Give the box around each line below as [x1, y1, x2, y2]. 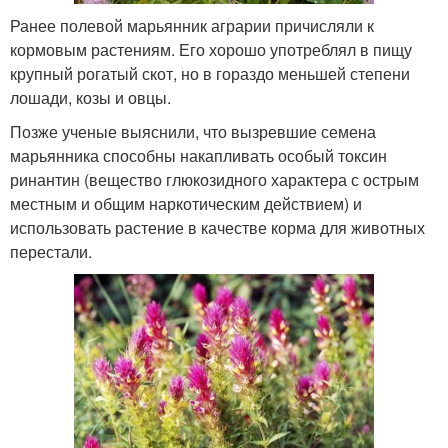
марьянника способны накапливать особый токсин [10, 144, 387, 168]
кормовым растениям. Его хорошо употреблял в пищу [10, 38, 412, 62]
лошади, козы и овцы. [10, 86, 171, 110]
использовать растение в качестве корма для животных [10, 216, 425, 240]
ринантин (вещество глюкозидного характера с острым [10, 168, 419, 192]
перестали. [10, 240, 92, 264]
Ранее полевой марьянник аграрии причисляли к [10, 14, 374, 38]
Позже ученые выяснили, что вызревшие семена [10, 120, 376, 144]
